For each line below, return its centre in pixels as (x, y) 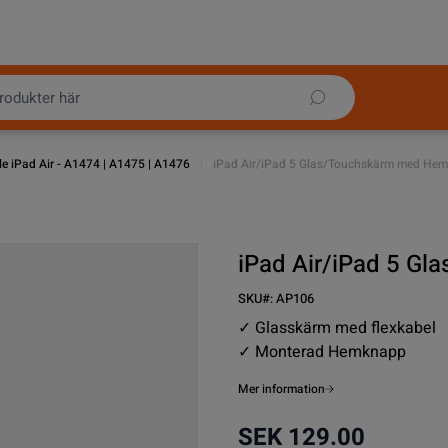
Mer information (282, 389)
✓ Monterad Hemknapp (322, 352)
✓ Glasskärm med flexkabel (337, 328)
